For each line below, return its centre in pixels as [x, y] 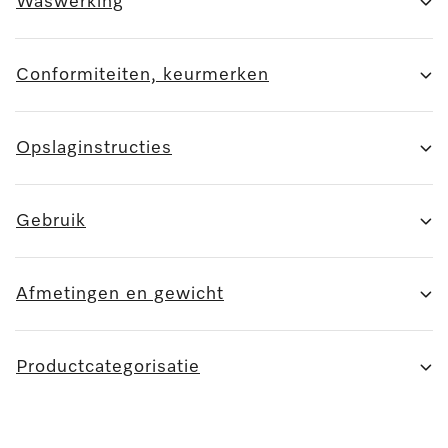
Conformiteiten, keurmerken [142, 74]
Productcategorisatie [108, 366]
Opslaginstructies [94, 147]
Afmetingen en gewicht [120, 293]
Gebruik [51, 220]
